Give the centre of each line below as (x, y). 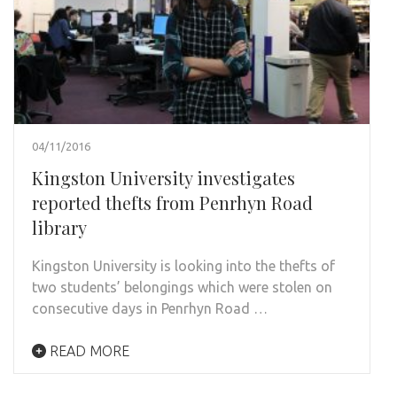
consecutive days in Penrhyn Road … (150, 309)
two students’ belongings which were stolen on (182, 288)
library (59, 228)
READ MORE (88, 351)
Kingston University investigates (163, 178)
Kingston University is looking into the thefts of (183, 266)
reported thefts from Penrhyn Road (172, 203)
